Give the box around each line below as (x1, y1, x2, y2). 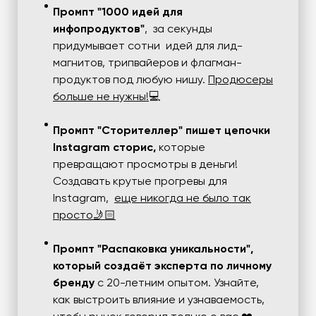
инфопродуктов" (53, 23, 145, 35)
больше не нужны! (53, 91, 149, 103)
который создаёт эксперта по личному (53, 260, 272, 272)
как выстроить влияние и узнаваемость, (53, 294, 265, 306)
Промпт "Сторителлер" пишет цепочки (53, 125, 270, 137)
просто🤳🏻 (53, 209, 116, 221)
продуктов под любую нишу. (53, 74, 208, 86)
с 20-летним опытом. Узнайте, (95, 277, 259, 289)
